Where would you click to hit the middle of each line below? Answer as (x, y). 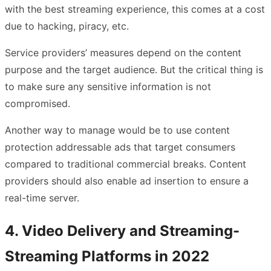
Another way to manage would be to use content (117, 130)
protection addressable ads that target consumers (120, 147)
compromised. (38, 103)
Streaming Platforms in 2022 (107, 256)
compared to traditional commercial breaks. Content (126, 164)
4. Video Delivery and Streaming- (122, 230)
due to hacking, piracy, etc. (68, 26)
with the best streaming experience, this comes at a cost (135, 9)
